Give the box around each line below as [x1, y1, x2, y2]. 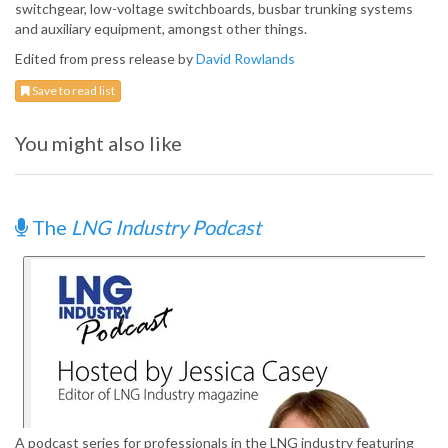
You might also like [15, 131, 182, 156]
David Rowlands [196, 50, 295, 68]
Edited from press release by [15, 50, 196, 68]
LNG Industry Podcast [71, 215, 261, 240]
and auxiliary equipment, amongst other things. [15, 20, 307, 38]
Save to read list [30, 83, 115, 99]
